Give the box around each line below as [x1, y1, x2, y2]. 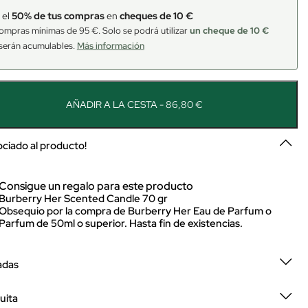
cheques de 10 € [119, 10, 193, 22]
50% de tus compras [11, 10, 104, 22]
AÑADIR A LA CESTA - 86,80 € [65, 98, 203, 111]
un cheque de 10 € [189, 25, 269, 36]
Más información [76, 40, 144, 52]
